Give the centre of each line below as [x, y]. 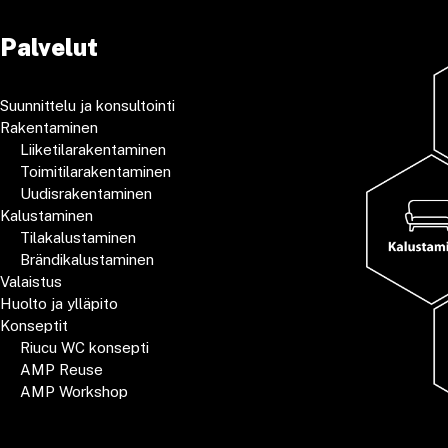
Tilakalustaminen [78, 237]
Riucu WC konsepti [84, 347]
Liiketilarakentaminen [93, 149]
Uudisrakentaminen [86, 193]
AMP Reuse [61, 369]
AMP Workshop [74, 391]
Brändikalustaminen [87, 259]
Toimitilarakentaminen [95, 171]
